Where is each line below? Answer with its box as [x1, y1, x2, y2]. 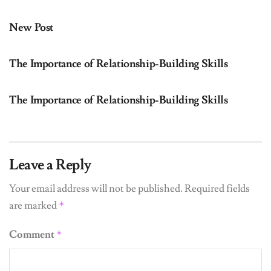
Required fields [184, 182, 250, 195]
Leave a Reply [9, 155, 91, 174]
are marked [9, 199, 59, 212]
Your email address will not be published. [9, 182, 183, 195]
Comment [9, 228, 56, 241]
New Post [9, 21, 54, 34]
